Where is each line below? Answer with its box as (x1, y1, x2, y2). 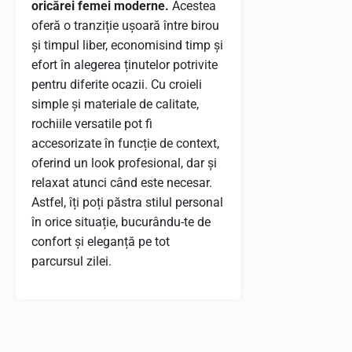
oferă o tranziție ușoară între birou (31, 18, 219, 33)
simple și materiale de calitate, (31, 97, 199, 112)
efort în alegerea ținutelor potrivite (31, 57, 218, 72)
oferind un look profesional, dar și (31, 156, 217, 170)
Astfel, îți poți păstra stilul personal (31, 195, 223, 210)
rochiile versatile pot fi (31, 116, 152, 131)
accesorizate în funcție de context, (31, 136, 219, 151)
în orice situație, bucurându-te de (31, 214, 211, 229)
